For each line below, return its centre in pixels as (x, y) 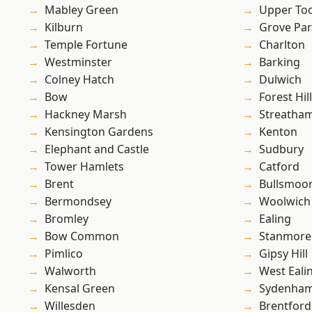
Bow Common (82, 236)
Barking (280, 62)
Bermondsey (78, 202)
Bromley (67, 219)
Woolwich (285, 202)
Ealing (275, 219)
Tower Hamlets (84, 167)
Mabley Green (81, 10)
